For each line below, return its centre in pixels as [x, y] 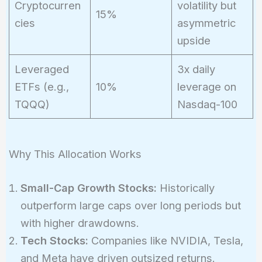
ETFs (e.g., [42, 86]
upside [194, 40]
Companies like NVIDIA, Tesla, [166, 240]
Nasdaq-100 [207, 104]
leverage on [206, 86]
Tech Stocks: [54, 240]
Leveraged [42, 69]
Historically [185, 187]
